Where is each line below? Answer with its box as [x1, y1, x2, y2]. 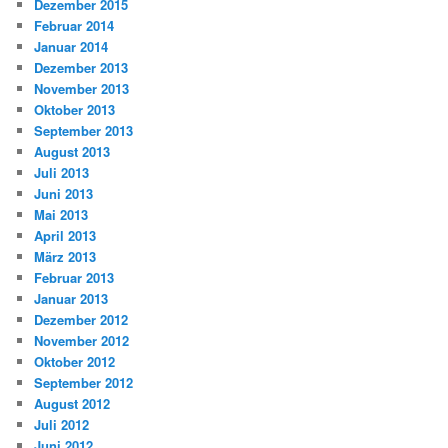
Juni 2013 [34, 184, 94, 203]
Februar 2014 [34, 16, 115, 35]
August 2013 [34, 142, 111, 161]
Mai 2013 [34, 205, 89, 224]
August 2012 [34, 394, 111, 413]
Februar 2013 [34, 268, 115, 287]
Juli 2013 [34, 163, 90, 182]
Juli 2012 [34, 415, 90, 434]
